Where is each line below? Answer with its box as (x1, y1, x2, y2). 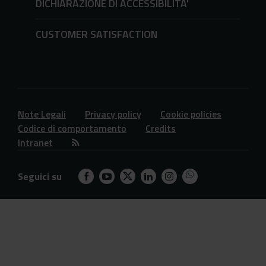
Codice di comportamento (18, 121, 126, 136)
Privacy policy (85, 107, 141, 122)
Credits (145, 121, 176, 136)
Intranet (18, 135, 53, 150)
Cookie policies (160, 107, 221, 122)
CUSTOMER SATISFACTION (36, 26, 157, 43)
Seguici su (18, 169, 62, 184)
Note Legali (18, 107, 66, 122)
